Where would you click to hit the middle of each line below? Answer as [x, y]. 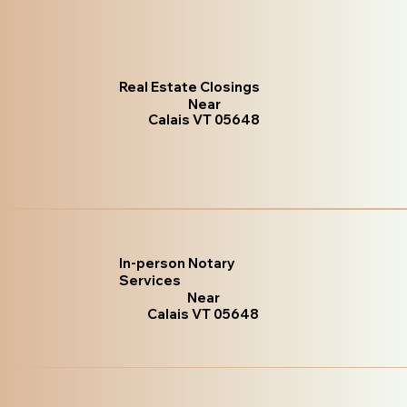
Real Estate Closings [190, 87]
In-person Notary [177, 263]
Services [149, 281]
